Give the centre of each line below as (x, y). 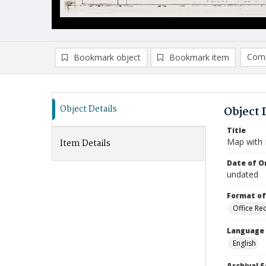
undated (243, 174)
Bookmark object (107, 57)
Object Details (88, 109)
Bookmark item (199, 57)
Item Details (85, 144)
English (244, 243)
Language (246, 231)
